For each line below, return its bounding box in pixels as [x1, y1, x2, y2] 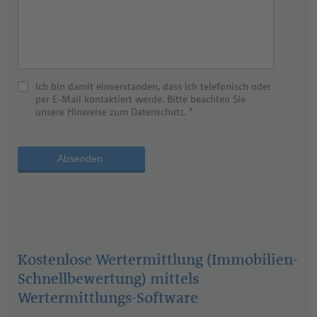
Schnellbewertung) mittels [18, 268, 199, 289]
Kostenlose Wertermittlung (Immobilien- [18, 249, 298, 270]
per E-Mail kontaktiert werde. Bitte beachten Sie [35, 92, 246, 105]
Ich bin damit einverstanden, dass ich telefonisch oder [35, 79, 271, 92]
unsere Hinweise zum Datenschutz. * [35, 105, 193, 117]
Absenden [57, 152, 105, 164]
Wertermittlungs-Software [18, 287, 198, 308]
